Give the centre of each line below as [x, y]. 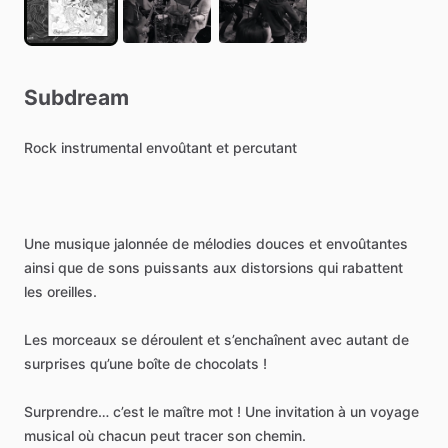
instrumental [101, 147]
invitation [304, 411]
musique [82, 243]
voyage [394, 411]
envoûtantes [367, 243]
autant [367, 339]
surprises [55, 363]
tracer [203, 435]
